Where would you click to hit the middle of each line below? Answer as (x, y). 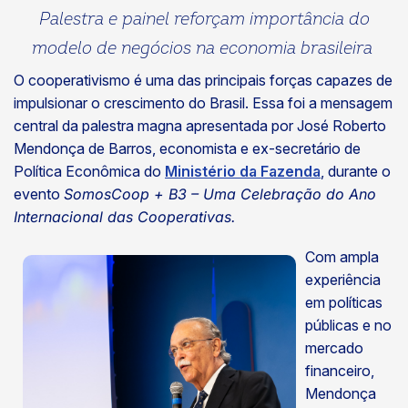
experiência (343, 280)
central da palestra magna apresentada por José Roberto (200, 126)
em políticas (344, 303)
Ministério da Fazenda (243, 171)
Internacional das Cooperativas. (125, 217)
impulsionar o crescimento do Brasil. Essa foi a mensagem (203, 103)
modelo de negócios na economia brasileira (202, 49)
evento (39, 194)
